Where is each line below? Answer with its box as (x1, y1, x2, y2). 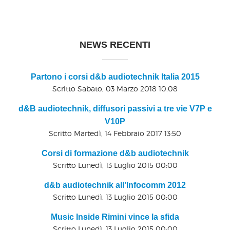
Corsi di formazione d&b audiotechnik (41, 149, 189, 158)
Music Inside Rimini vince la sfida (51, 213, 179, 222)
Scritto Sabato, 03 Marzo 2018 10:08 (52, 84, 178, 93)
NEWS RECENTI (80, 40, 150, 50)
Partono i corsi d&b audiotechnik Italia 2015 (30, 72, 200, 82)
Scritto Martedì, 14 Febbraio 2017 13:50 (49, 129, 181, 138)
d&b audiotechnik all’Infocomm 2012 (44, 181, 186, 190)
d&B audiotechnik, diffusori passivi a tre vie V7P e (18, 104, 212, 113)
